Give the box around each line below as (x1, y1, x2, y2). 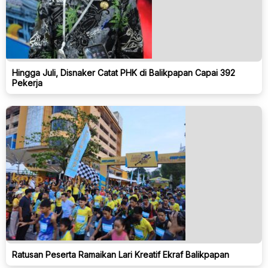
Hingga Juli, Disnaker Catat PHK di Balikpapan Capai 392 (12, 68, 235, 78)
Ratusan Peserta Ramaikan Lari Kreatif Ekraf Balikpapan (12, 249, 229, 260)
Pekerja (12, 78, 45, 89)
